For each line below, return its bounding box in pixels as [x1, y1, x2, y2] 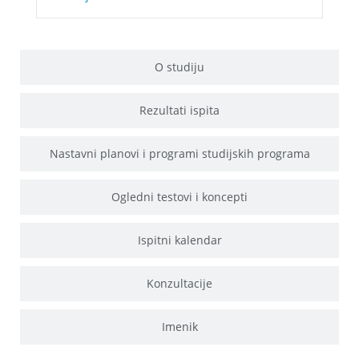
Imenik [161, 318, 198, 334]
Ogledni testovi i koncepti [111, 188, 248, 204]
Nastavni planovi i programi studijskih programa [49, 145, 310, 161]
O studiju [155, 58, 204, 75]
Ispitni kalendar [137, 232, 222, 248]
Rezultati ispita [139, 102, 220, 118]
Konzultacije [147, 275, 212, 291]
